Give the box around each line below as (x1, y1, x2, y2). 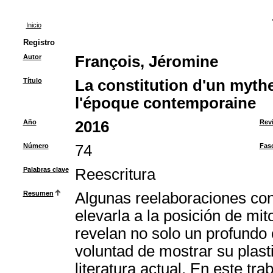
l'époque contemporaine (74, 94, 256, 112)
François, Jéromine (74, 53, 218, 70)
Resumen (23, 190, 54, 197)
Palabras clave (23, 166, 69, 173)
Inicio (26, 21, 41, 29)
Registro (23, 38, 55, 47)
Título (23, 77, 42, 84)
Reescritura (74, 166, 155, 183)
